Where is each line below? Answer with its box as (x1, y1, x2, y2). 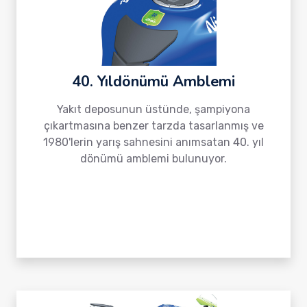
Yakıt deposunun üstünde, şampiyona (57, 103, 250, 116)
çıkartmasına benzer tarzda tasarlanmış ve (43, 119, 264, 132)
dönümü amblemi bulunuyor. (80, 152, 227, 165)
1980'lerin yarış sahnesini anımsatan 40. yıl (43, 136, 264, 149)
